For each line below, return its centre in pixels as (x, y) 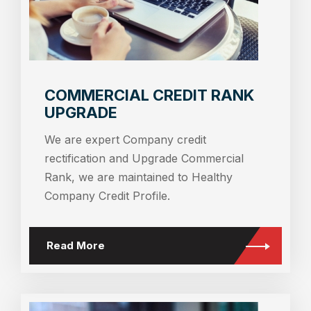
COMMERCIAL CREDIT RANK (149, 95)
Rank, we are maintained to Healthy (138, 177)
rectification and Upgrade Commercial (144, 158)
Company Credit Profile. (107, 195)
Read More (76, 246)
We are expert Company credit (125, 139)
